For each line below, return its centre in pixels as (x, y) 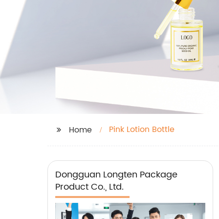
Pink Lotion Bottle (142, 130)
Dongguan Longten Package (116, 175)
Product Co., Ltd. (89, 187)
